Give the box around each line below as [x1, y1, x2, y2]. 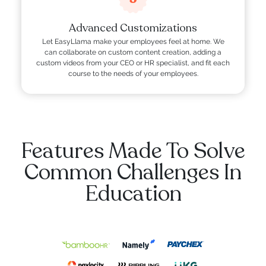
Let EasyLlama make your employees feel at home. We [42, 37, 224, 46]
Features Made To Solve [21, 137, 245, 166]
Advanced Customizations [69, 21, 197, 36]
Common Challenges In [24, 158, 242, 188]
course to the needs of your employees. [68, 69, 198, 78]
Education [84, 179, 182, 209]
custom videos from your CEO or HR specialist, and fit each [36, 59, 230, 68]
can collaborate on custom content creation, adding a [45, 48, 221, 57]
